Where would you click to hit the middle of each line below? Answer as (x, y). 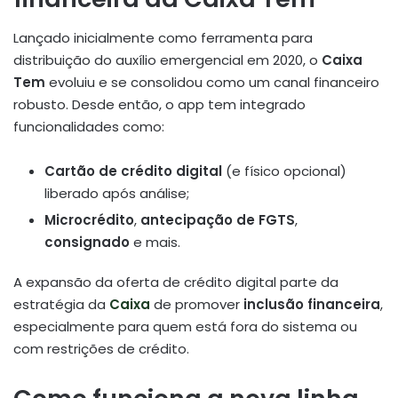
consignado (87, 243)
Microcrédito (89, 220)
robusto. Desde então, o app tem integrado (159, 105)
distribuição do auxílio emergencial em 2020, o (167, 60)
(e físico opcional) (284, 171)
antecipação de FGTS (218, 220)
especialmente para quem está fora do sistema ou (185, 327)
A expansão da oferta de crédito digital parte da (176, 283)
